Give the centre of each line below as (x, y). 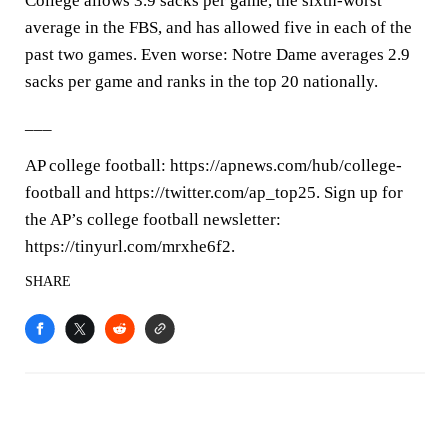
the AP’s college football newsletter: (153, 219)
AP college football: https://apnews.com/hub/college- (213, 165)
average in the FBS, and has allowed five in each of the (218, 27)
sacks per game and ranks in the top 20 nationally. (201, 81)
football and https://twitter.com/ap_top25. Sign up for (214, 192)
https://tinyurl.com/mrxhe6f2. (130, 246)
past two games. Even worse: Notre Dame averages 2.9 (217, 54)
